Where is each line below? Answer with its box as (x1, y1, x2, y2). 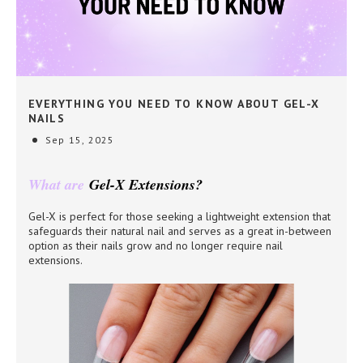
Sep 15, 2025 (45, 134, 115, 146)
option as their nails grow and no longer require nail (28, 238, 283, 253)
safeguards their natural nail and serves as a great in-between (28, 224, 331, 238)
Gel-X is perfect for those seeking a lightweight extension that (28, 209, 331, 224)
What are (28, 174, 89, 194)
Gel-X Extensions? (89, 174, 203, 194)
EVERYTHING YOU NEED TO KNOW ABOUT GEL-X (28, 96, 320, 111)
